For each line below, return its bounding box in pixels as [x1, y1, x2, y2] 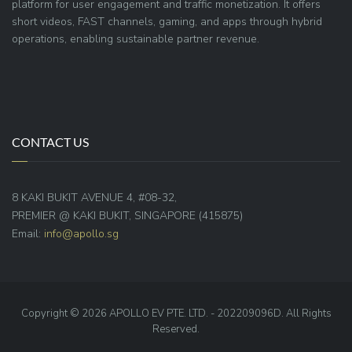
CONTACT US [12, 134, 89, 149]
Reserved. [152, 322, 200, 336]
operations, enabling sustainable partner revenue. [12, 31, 259, 46]
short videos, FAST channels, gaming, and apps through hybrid [12, 14, 322, 29]
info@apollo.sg [44, 226, 119, 241]
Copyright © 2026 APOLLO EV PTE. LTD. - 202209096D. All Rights [20, 306, 332, 321]
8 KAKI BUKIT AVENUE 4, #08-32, [12, 190, 177, 205]
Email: [12, 226, 44, 241]
